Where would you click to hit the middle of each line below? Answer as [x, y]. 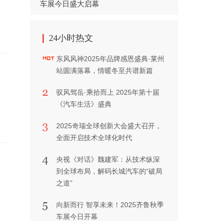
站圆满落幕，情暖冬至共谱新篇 [105, 71]
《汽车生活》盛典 [84, 104]
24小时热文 [71, 38]
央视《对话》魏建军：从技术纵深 [108, 159]
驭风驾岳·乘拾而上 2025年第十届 [108, 92]
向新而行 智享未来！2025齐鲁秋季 [110, 205]
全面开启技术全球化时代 [94, 138]
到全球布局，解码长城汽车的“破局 [109, 171]
